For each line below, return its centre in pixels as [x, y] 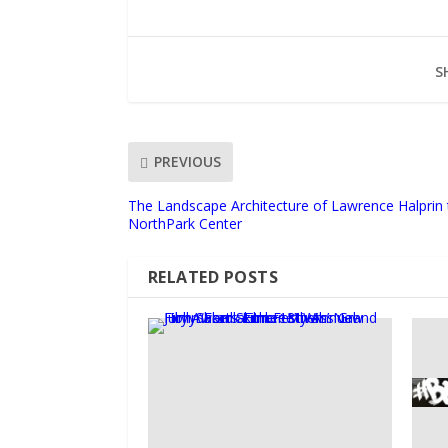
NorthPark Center [184, 223]
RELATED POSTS [213, 276]
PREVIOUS [187, 162]
